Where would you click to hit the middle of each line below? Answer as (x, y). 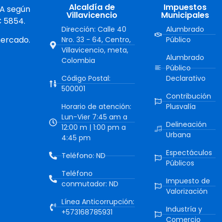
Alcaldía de (92, 7)
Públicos (180, 163)
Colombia (79, 60)
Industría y (184, 209)
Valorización (187, 191)
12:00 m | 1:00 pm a (94, 127)
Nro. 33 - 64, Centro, (96, 39)
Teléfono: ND (84, 155)
